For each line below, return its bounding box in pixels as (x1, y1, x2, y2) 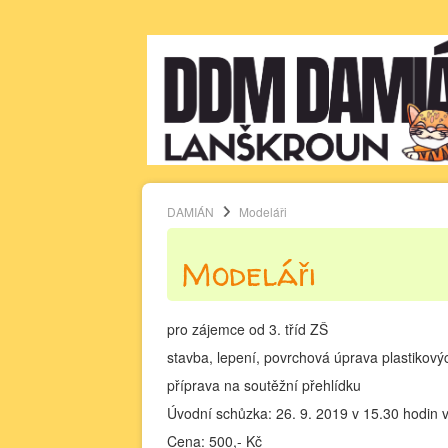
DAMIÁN (167, 203, 214, 220)
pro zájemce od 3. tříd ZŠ (167, 319, 328, 339)
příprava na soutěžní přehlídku (167, 375, 361, 395)
